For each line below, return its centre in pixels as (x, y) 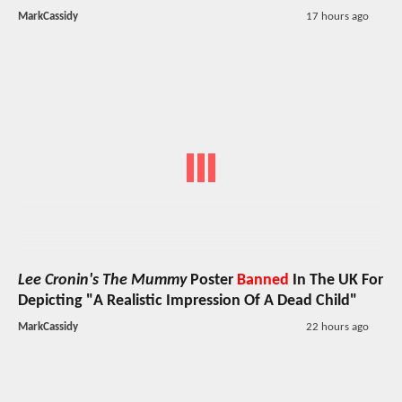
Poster (212, 280)
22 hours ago (337, 327)
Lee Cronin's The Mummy (102, 280)
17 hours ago (337, 17)
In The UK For (336, 280)
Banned (263, 280)
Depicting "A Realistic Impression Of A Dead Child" (188, 301)
